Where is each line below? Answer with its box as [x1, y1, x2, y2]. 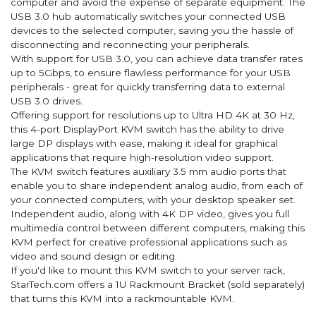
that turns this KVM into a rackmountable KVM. [11, 293, 234, 305]
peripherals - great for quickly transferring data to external [11, 81, 285, 93]
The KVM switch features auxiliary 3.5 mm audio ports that [11, 166, 286, 178]
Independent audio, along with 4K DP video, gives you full [11, 208, 289, 220]
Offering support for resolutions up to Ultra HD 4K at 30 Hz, [11, 109, 295, 121]
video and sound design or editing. [11, 250, 177, 262]
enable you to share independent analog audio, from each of [11, 180, 303, 192]
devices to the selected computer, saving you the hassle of [11, 25, 293, 37]
